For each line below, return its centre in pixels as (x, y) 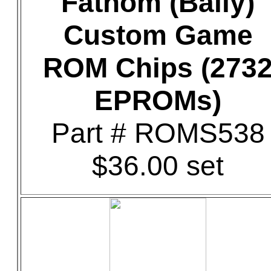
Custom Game (158, 35)
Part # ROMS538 (158, 133)
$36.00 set (158, 166)
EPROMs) (158, 100)
